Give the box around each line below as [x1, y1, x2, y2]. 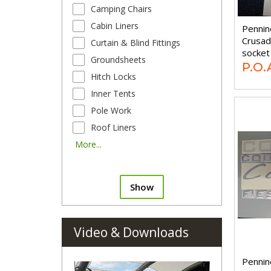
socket [242, 46, 270, 59]
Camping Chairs [91, 3, 152, 15]
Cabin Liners [91, 20, 139, 31]
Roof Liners [91, 122, 136, 133]
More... [75, 139, 102, 150]
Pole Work [91, 105, 131, 116]
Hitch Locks [91, 71, 136, 82]
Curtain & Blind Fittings [91, 37, 180, 48]
